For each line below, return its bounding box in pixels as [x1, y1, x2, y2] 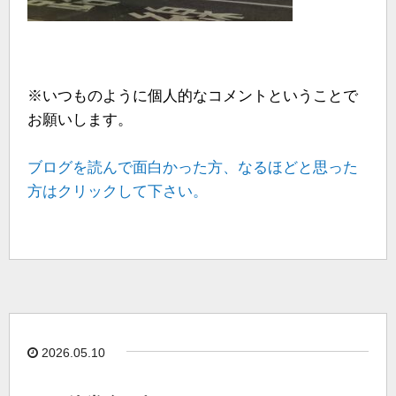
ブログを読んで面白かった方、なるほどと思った [27, 158, 358, 176]
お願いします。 [27, 110, 133, 128]
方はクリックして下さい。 [27, 182, 208, 200]
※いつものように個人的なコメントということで [27, 87, 358, 104]
